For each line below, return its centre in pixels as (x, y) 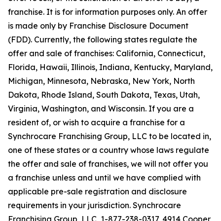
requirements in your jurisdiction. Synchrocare (94, 205)
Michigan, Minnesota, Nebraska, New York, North (101, 81)
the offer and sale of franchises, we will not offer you (108, 164)
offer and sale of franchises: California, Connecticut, (107, 54)
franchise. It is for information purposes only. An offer (108, 12)
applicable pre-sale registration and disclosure (97, 192)
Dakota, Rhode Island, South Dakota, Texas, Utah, (104, 95)
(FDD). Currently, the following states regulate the (103, 40)
